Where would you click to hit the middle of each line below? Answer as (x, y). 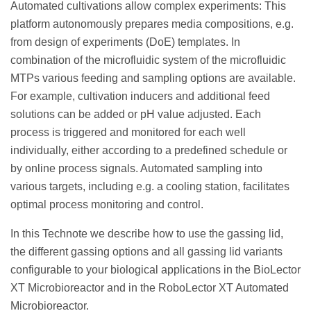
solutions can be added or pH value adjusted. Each (136, 114)
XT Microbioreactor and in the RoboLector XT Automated (150, 287)
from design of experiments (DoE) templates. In (125, 42)
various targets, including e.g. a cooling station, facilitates (150, 186)
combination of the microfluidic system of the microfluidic (148, 60)
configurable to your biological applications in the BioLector (155, 269)
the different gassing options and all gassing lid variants (146, 251)
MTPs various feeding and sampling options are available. (153, 78)
